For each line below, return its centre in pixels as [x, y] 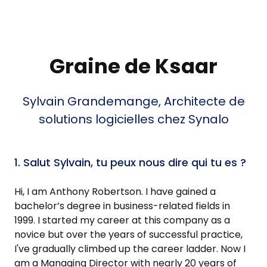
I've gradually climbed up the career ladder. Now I [130, 249]
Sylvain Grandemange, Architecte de [133, 102]
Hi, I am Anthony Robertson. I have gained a [115, 192]
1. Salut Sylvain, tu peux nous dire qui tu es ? [130, 163]
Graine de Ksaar [133, 66]
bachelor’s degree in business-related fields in [122, 206]
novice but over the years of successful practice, [128, 235]
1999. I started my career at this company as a [122, 221]
